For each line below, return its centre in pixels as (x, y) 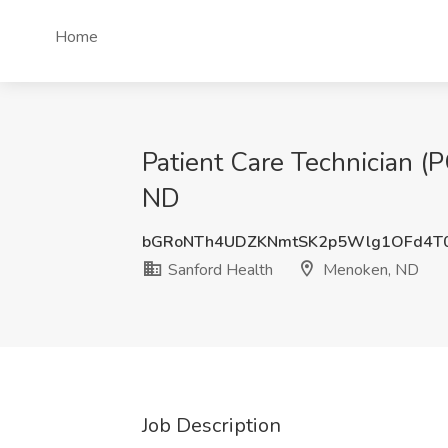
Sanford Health (218, 270)
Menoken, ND (369, 270)
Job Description (211, 425)
